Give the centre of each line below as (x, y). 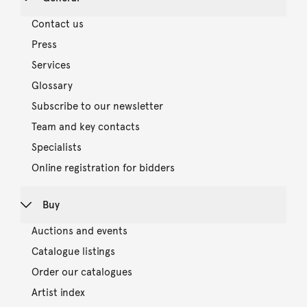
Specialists (56, 147)
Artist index (58, 292)
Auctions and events (79, 231)
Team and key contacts (85, 126)
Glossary (52, 85)
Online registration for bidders (103, 168)
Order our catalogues (82, 272)
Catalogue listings (73, 251)
